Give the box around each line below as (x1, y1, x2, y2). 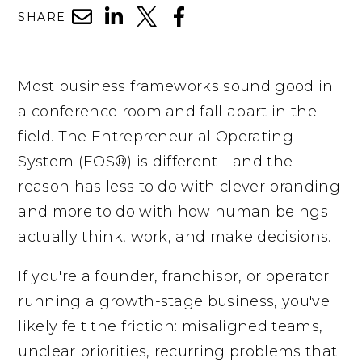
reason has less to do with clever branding (18, 178, 340, 196)
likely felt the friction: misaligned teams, (18, 318, 323, 336)
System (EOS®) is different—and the (18, 153, 293, 171)
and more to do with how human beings (18, 203, 328, 221)
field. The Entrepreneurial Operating (18, 128, 293, 146)
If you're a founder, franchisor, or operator (18, 267, 330, 286)
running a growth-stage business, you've (18, 293, 330, 311)
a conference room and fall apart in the (18, 103, 317, 121)
